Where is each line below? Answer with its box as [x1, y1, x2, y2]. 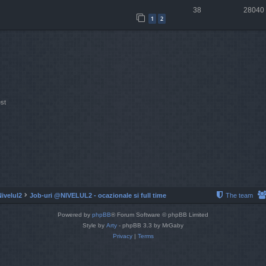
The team [226, 191, 253, 199]
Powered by [58, 211, 92, 218]
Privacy [112, 232, 132, 239]
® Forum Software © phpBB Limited [111, 211, 208, 218]
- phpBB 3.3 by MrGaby [117, 221, 183, 229]
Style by [83, 221, 106, 229]
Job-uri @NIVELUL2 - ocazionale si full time [30, 191, 166, 199]
